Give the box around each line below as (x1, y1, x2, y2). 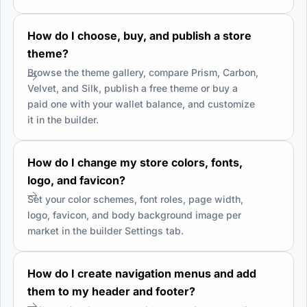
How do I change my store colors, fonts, (27, 155, 243, 169)
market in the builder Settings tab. (27, 224, 184, 236)
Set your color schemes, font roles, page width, (27, 193, 243, 205)
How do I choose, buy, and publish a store (27, 28, 251, 42)
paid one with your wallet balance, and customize (27, 97, 255, 110)
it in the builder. (27, 113, 99, 125)
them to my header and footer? (27, 284, 195, 298)
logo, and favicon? (27, 173, 125, 187)
